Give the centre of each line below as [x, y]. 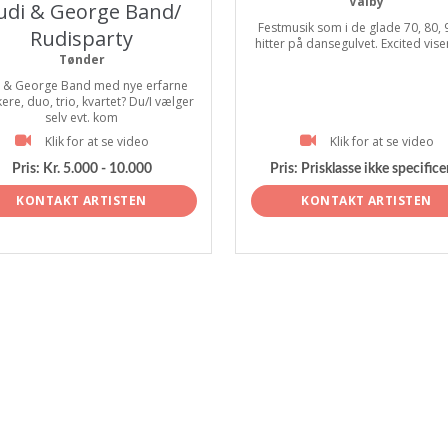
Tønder [81, 59]
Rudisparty [81, 38]
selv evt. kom [81, 117]
